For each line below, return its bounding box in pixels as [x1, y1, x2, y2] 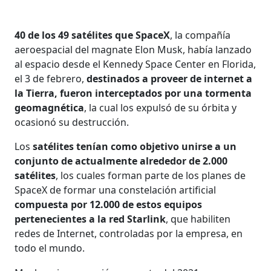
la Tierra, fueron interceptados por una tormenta [15, 86, 252, 100]
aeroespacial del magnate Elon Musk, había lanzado [15, 42, 252, 56]
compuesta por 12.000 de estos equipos [15, 197, 203, 211]
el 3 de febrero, [15, 71, 87, 85]
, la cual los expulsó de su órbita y [84, 100, 237, 114]
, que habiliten [166, 212, 231, 226]
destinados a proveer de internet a [87, 71, 253, 85]
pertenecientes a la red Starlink [15, 212, 166, 226]
